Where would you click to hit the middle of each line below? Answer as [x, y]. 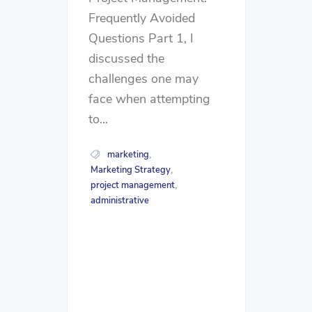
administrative [119, 200]
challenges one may [143, 78]
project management [132, 185]
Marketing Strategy [130, 170]
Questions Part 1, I [141, 38]
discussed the [126, 58]
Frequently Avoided [142, 18]
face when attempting [149, 99]
